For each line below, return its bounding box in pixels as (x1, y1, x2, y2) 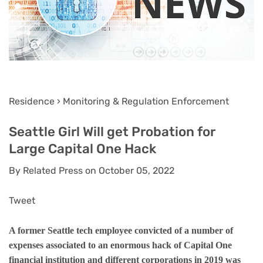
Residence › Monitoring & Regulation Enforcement (9, 95, 229, 107)
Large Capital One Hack (9, 141, 156, 157)
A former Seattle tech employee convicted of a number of (9, 225, 233, 235)
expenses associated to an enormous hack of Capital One (9, 240, 232, 250)
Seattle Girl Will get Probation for (9, 124, 215, 140)
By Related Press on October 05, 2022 (9, 165, 174, 177)
